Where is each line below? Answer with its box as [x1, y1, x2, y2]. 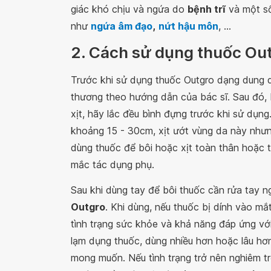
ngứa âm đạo [91, 20, 152, 32]
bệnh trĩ [188, 3, 226, 15]
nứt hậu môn [158, 20, 218, 32]
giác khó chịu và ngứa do [71, 3, 188, 15]
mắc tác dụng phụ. [71, 158, 154, 171]
